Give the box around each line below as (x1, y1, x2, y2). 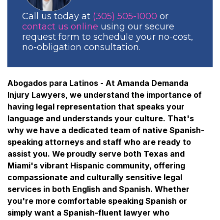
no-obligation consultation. (22, 42, 140, 53)
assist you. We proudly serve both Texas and (7, 149, 185, 159)
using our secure (101, 21, 174, 32)
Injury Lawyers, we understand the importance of (7, 90, 202, 100)
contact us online (22, 21, 98, 32)
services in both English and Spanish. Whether (7, 184, 190, 194)
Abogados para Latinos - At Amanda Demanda (7, 78, 189, 88)
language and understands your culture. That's (7, 113, 194, 124)
